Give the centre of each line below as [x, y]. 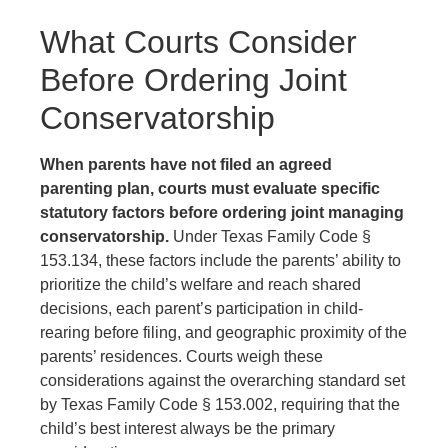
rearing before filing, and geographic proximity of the [223, 332]
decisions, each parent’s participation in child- [201, 308]
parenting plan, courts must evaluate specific [210, 188]
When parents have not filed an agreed [186, 164]
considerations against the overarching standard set [222, 380]
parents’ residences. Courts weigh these [181, 356]
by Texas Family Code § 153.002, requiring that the [220, 404]
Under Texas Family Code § [270, 236]
